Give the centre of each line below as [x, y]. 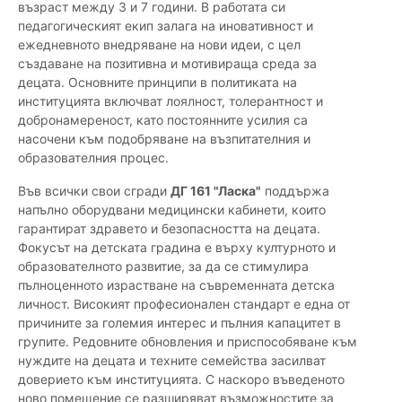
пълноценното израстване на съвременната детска [176, 285]
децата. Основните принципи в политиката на [157, 83]
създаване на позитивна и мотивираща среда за [167, 64]
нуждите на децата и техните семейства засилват [172, 361]
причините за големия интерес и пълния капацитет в [179, 323]
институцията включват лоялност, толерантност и [170, 101]
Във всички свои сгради [94, 191]
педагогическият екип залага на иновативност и [166, 26]
